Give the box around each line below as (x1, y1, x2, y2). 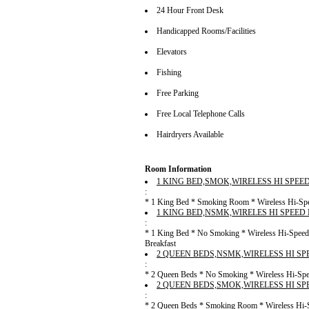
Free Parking (157, 88, 199, 99)
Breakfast (145, 239, 176, 249)
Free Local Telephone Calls (157, 109, 245, 119)
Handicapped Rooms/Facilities (157, 26, 256, 37)
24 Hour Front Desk (157, 6, 223, 16)
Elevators (157, 47, 187, 57)
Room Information (145, 164, 212, 175)
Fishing (157, 68, 181, 78)
